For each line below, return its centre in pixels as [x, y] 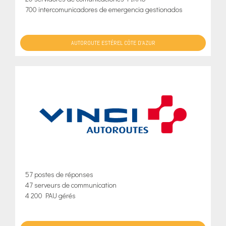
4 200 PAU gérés [50, 196]
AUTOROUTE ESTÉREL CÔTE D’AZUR [113, 43]
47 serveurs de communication [71, 185]
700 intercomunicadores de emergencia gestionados [104, 9]
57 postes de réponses [59, 175]
